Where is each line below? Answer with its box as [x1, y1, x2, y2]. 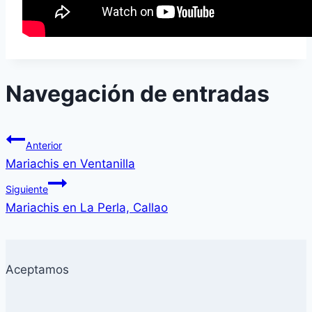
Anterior [26, 139, 62, 151]
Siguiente [6, 182, 48, 195]
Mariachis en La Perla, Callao [6, 200, 168, 214]
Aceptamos [6, 262, 69, 276]
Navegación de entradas [6, 80, 270, 108]
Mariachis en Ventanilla [6, 156, 135, 171]
